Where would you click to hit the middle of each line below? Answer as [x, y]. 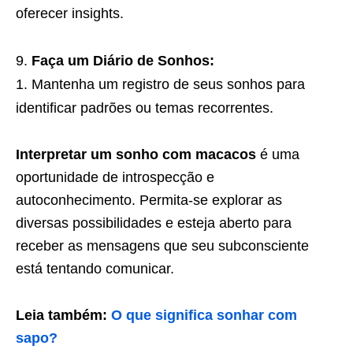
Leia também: [63, 315]
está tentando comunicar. [95, 268]
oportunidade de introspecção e [115, 177]
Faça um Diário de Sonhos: [123, 60]
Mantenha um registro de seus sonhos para [168, 84]
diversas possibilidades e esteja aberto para [154, 223]
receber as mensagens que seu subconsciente [162, 245]
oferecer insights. [70, 13]
